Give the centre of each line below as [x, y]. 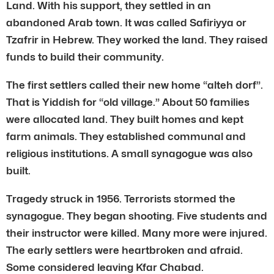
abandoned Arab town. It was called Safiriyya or [126, 22]
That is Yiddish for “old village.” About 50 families [128, 102]
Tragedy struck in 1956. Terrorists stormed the [121, 198]
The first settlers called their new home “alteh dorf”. [135, 85]
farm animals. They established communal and [126, 136]
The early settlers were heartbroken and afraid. [124, 250]
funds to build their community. [85, 57]
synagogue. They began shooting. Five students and [137, 216]
